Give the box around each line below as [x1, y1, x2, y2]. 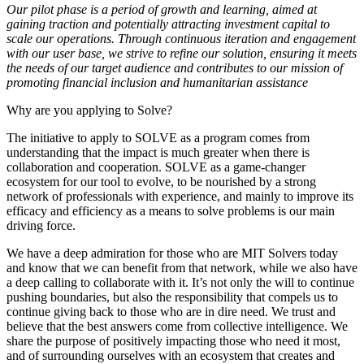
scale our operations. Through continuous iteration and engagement [6, 31, 356, 45]
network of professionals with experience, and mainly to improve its [6, 188, 353, 203]
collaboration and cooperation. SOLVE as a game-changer [6, 159, 305, 174]
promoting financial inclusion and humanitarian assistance [6, 75, 308, 89]
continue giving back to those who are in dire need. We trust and [6, 304, 336, 318]
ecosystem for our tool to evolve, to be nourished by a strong [6, 174, 316, 188]
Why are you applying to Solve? [6, 102, 172, 117]
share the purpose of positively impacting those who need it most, [6, 333, 340, 348]
